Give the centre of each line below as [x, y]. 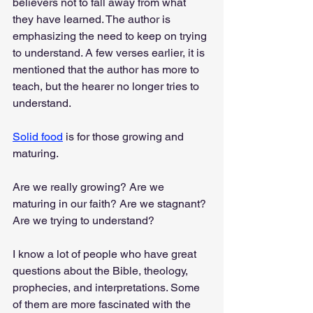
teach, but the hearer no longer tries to [107, 86]
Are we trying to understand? [83, 220]
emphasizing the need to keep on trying [111, 36]
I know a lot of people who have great [106, 254]
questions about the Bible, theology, [102, 270]
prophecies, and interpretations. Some [108, 287]
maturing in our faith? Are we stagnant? [111, 203]
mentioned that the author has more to [107, 69]
